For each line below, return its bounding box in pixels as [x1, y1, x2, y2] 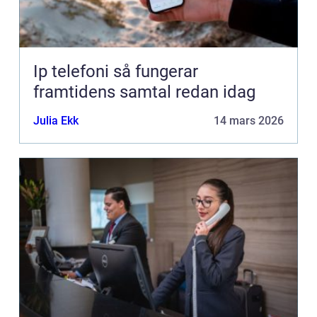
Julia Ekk [33, 114, 79, 128]
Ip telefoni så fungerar [33, 62, 113, 82]
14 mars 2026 [214, 114, 284, 128]
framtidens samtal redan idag [33, 82, 255, 103]
